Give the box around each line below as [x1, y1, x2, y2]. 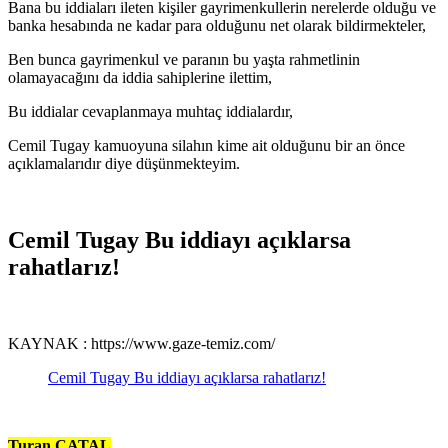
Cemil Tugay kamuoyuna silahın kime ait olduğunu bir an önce [8, 137, 405, 155]
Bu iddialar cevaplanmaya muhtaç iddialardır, [8, 103, 293, 121]
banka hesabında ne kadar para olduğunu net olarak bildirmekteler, [8, 17, 426, 35]
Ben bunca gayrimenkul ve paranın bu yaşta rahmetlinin [8, 51, 360, 69]
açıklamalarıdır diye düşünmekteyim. [8, 155, 240, 173]
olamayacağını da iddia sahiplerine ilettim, [8, 69, 272, 87]
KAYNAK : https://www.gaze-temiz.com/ [8, 334, 275, 352]
